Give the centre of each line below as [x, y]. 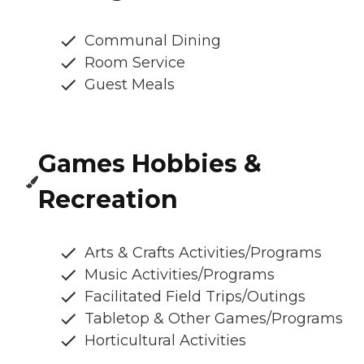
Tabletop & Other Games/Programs [214, 319]
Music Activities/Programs [180, 275]
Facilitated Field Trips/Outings [195, 297]
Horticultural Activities [165, 341]
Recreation [108, 200]
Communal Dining [153, 41]
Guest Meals [130, 85]
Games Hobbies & [150, 164]
